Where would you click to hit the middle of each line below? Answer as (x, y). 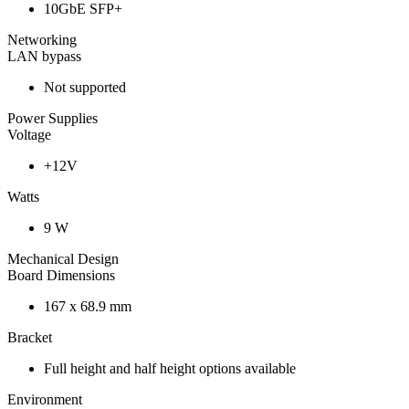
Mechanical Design (63, 259)
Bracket (30, 338)
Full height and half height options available (170, 369)
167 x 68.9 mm (88, 307)
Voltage (29, 135)
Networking (42, 40)
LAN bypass (44, 57)
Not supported (85, 88)
